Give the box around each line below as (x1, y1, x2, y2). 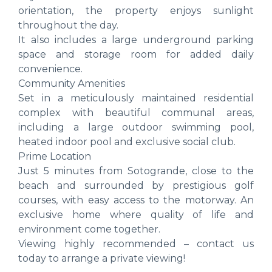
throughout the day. (18, 19, 118, 31)
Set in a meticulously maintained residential (18, 92, 254, 104)
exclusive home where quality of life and (18, 208, 254, 220)
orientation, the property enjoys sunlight (18, 4, 254, 16)
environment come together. (18, 223, 160, 235)
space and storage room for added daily (18, 48, 254, 60)
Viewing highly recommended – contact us (18, 237, 254, 250)
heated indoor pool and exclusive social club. (18, 135, 236, 148)
